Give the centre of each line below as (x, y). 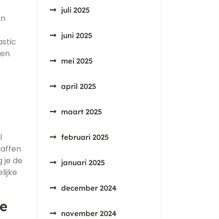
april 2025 (79, 86)
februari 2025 (85, 137)
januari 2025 (83, 163)
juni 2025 (77, 35)
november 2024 (89, 213)
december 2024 (89, 188)
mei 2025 (77, 61)
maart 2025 (82, 112)
